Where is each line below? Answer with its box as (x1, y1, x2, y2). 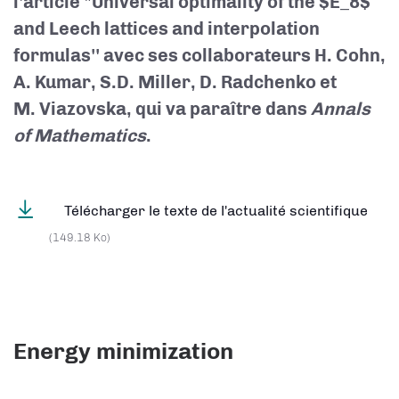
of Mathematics (13, 125, 146, 146)
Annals (311, 98, 370, 119)
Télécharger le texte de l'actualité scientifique (64, 202, 368, 219)
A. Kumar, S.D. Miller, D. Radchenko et (13, 71, 337, 93)
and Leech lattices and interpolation (13, 18, 320, 39)
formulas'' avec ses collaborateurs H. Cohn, (13, 45, 386, 66)
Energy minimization (13, 338, 233, 365)
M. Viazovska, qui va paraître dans (13, 98, 311, 119)
